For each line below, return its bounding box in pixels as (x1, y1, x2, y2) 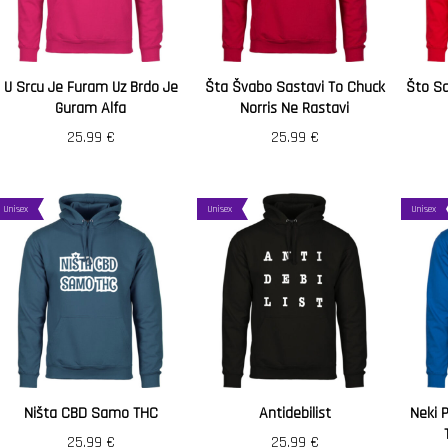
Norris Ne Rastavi (240, 98, 349, 119)
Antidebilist (258, 403, 331, 424)
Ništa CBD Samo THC (23, 403, 158, 424)
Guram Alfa (55, 98, 126, 119)
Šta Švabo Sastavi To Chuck (204, 77, 385, 98)
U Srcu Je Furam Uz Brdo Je (3, 77, 178, 98)
